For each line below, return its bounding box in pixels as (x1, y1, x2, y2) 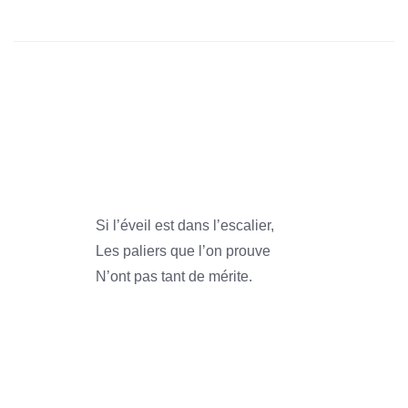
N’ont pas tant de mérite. (96, 269, 252, 284)
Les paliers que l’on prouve (96, 243, 270, 259)
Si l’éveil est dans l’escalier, (96, 218, 274, 233)
